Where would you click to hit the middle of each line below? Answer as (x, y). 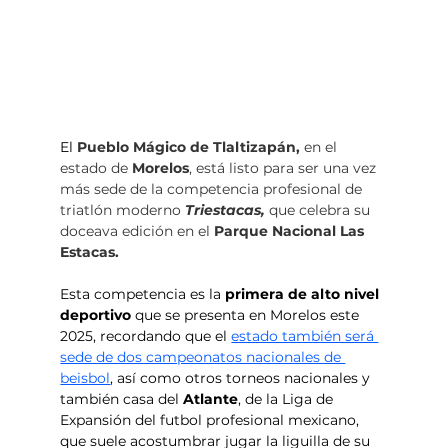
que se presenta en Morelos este (247, 315)
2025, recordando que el (146, 336)
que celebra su (322, 210)
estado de (96, 168)
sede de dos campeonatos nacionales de (203, 357)
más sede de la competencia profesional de (213, 189)
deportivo (96, 315)
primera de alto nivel (304, 294)
